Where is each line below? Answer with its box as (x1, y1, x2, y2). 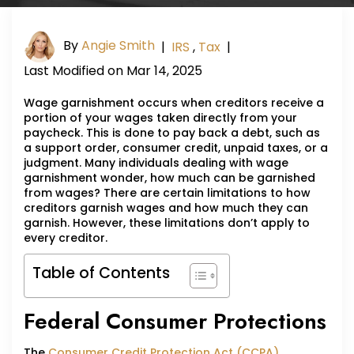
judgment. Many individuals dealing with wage (24, 155, 288, 171)
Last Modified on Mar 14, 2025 (24, 62, 202, 81)
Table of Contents (32, 262, 170, 284)
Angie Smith (81, 36, 155, 55)
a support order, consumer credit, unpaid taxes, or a (24, 140, 328, 156)
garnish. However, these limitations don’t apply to (24, 215, 310, 232)
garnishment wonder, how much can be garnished (24, 170, 315, 186)
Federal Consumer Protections (24, 305, 326, 338)
